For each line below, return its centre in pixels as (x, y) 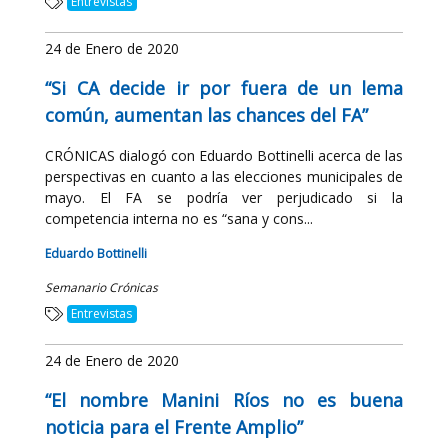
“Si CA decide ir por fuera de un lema (224, 88)
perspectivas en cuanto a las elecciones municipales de (224, 176)
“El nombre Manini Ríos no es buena (224, 400)
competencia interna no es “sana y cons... (179, 218)
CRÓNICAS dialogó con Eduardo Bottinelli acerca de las (224, 155)
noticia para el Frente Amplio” (174, 427)
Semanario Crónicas (101, 287)
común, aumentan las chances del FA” (206, 115)
